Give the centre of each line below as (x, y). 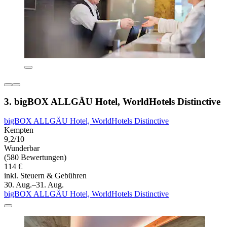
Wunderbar (22, 148)
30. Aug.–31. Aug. (34, 185)
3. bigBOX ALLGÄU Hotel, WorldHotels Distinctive (112, 101)
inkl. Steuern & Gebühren (45, 176)
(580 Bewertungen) (35, 158)
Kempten (19, 130)
